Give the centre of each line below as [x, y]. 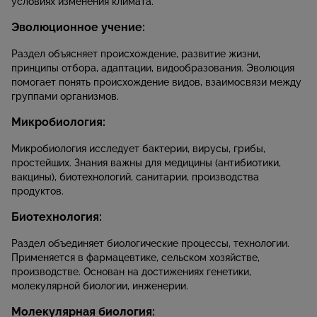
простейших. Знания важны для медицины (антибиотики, [146, 163]
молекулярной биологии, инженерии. [100, 286]
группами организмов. [65, 97]
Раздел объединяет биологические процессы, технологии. [150, 244]
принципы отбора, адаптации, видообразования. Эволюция [153, 68]
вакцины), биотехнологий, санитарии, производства [135, 177]
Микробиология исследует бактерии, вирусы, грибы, [138, 149]
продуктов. [38, 191]
